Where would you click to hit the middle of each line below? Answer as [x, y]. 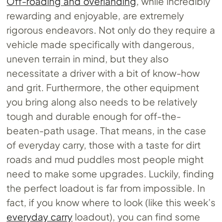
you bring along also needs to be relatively [102, 101]
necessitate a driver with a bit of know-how [103, 73]
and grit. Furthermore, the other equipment [103, 87]
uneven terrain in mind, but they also [87, 58]
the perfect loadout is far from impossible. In [106, 188]
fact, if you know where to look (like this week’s [111, 202]
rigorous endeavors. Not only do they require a [111, 29]
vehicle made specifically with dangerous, [101, 44]
